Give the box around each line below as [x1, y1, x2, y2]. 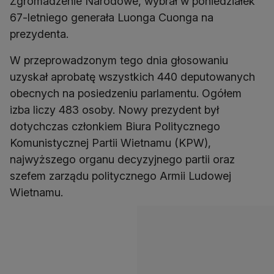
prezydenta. [10, 28, 68, 40]
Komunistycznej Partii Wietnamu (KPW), [10, 136, 211, 149]
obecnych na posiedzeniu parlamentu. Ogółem [10, 87, 242, 100]
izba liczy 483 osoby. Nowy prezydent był [10, 103, 219, 116]
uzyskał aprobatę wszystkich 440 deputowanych [10, 70, 255, 83]
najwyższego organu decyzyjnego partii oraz [10, 153, 235, 166]
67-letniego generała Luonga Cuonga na [10, 11, 213, 24]
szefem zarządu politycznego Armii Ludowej [10, 169, 231, 182]
